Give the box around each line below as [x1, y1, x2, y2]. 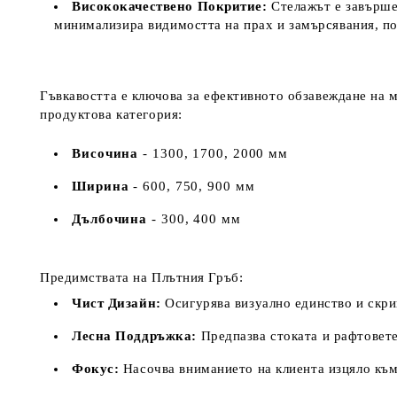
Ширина [72, 178, 134, 193]
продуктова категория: [40, 106, 183, 121]
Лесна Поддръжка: [72, 328, 197, 343]
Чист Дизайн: [72, 295, 161, 310]
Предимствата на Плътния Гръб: [40, 269, 244, 284]
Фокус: [72, 361, 120, 376]
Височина [72, 145, 144, 160]
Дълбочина [72, 211, 152, 226]
